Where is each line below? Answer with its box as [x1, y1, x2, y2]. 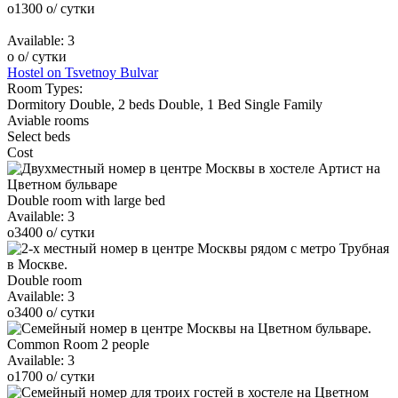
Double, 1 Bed [158, 96, 244, 112]
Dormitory [7, 96, 69, 112]
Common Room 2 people [7, 336, 149, 352]
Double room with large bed [7, 192, 165, 208]
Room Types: [7, 80, 83, 96]
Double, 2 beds [69, 96, 158, 112]
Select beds [7, 128, 70, 144]
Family [283, 96, 322, 112]
